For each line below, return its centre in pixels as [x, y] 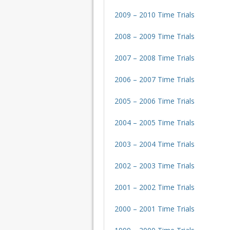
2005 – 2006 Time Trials [155, 101]
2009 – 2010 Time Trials [155, 14]
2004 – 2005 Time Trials [155, 122]
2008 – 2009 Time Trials [155, 36]
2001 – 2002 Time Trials [155, 187]
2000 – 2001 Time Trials [155, 208]
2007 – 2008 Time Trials [155, 57]
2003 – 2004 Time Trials [155, 144]
